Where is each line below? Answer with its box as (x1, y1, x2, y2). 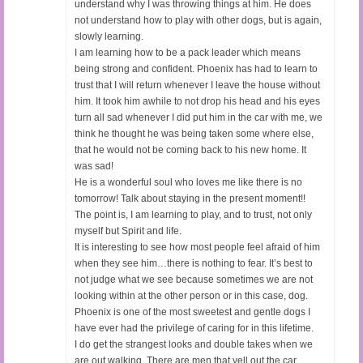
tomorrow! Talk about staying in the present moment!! (75, 192, 305, 204)
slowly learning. (75, 30, 143, 42)
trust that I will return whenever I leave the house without (75, 79, 320, 91)
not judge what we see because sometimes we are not (75, 273, 313, 285)
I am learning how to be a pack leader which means (75, 46, 301, 58)
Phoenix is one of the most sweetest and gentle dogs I (75, 305, 310, 318)
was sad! (75, 160, 113, 172)
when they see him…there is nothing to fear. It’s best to (75, 257, 313, 269)
